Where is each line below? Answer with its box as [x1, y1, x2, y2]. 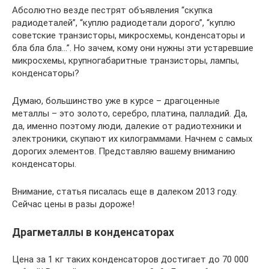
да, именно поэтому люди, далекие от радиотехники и [12, 121, 241, 132]
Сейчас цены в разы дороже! [12, 199, 134, 210]
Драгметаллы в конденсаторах [12, 226, 174, 238]
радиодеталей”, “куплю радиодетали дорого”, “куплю [12, 17, 235, 29]
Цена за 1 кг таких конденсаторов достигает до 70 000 [12, 253, 249, 265]
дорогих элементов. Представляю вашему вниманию [12, 146, 235, 157]
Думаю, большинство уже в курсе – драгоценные [12, 95, 220, 107]
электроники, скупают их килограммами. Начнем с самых [12, 133, 252, 145]
